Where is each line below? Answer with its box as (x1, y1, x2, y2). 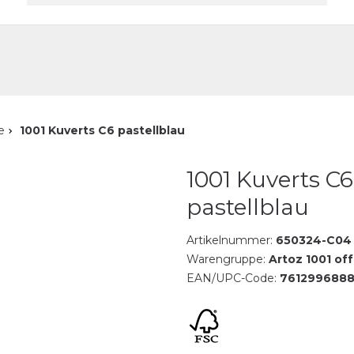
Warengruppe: (186, 252, 269, 266)
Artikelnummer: (186, 233, 276, 247)
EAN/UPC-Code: (186, 271, 280, 285)
